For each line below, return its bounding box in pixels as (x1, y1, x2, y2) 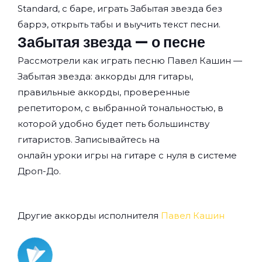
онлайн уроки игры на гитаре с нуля (18, 150, 187, 161)
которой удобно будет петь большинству (18, 118, 209, 130)
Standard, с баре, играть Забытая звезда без (18, 3, 222, 15)
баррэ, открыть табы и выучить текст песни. (18, 19, 220, 30)
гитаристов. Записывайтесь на (18, 134, 160, 146)
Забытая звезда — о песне (18, 32, 205, 53)
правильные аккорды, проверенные (18, 87, 190, 98)
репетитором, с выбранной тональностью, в (18, 102, 223, 114)
